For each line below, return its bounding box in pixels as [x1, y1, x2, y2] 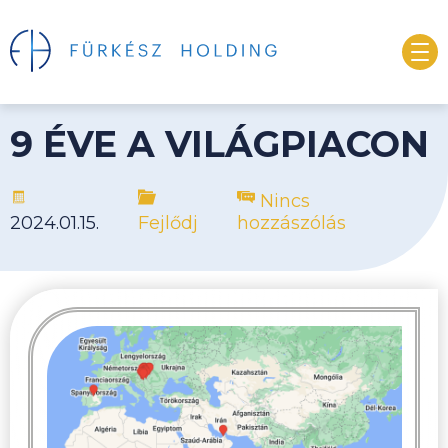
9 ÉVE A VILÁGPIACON [10, 121, 429, 166]
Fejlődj [137, 212, 198, 235]
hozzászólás [236, 212, 346, 235]
